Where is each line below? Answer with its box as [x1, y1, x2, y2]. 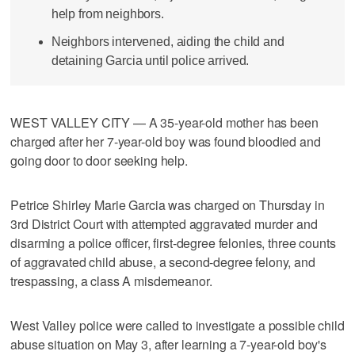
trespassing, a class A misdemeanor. [10, 271, 212, 290]
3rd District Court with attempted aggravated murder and [10, 214, 318, 233]
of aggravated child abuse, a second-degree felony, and [10, 252, 315, 271]
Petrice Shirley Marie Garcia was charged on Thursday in [10, 195, 325, 214]
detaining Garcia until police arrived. [51, 54, 250, 68]
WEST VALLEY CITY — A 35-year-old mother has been [10, 113, 319, 132]
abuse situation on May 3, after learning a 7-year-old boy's [10, 334, 327, 353]
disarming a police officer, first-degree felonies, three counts [10, 233, 336, 252]
